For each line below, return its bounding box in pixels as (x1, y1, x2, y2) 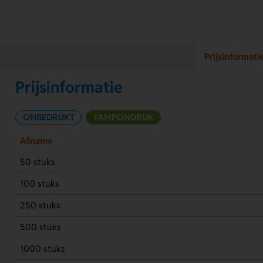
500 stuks (19, 221, 61, 233)
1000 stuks (19, 243, 65, 255)
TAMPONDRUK (93, 112, 154, 123)
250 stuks (19, 200, 60, 211)
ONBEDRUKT (22, 112, 75, 123)
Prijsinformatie (15, 77, 123, 98)
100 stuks (19, 178, 59, 190)
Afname (19, 135, 52, 147)
